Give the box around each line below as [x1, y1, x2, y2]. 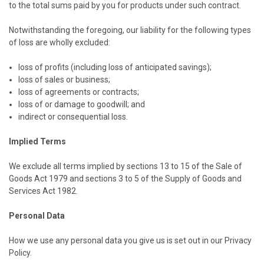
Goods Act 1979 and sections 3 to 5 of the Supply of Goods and [9, 173, 242, 183]
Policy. [9, 247, 32, 258]
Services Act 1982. [9, 186, 78, 196]
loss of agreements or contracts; [18, 87, 140, 97]
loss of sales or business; [18, 74, 111, 84]
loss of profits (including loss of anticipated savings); [18, 62, 212, 72]
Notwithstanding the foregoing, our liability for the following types [9, 25, 251, 35]
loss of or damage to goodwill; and [18, 99, 146, 109]
